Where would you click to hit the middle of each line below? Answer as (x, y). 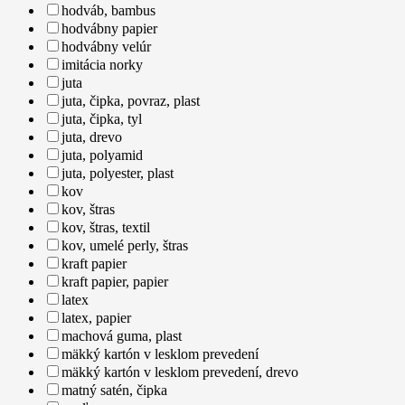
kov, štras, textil (106, 227)
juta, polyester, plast (118, 173)
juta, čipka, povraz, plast (131, 100)
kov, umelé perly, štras (125, 245)
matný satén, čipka (114, 390)
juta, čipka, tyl (102, 118)
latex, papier (96, 317)
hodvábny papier (109, 28)
